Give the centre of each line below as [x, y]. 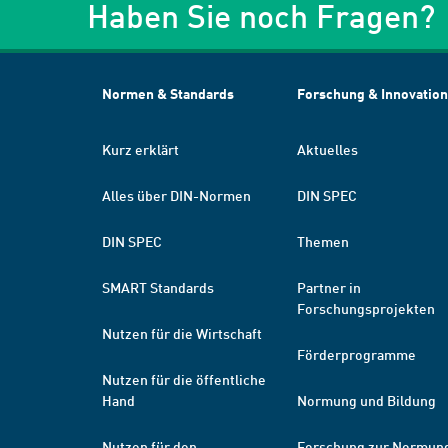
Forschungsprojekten [366, 308]
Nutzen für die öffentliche [184, 379]
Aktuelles [327, 149]
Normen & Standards [168, 93]
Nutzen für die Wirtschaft [182, 333]
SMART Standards [158, 287]
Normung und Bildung [366, 400]
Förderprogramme [356, 354]
